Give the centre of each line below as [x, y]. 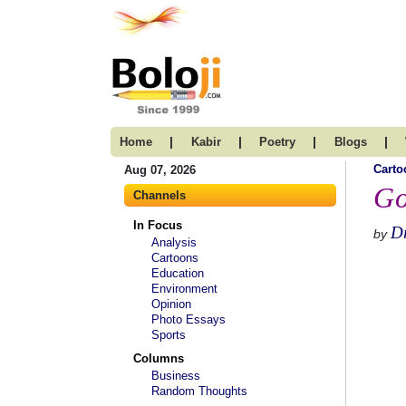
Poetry [277, 142]
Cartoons [175, 258]
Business [176, 376]
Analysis [174, 242]
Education [178, 273]
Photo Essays [188, 319]
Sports [169, 335]
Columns [159, 358]
